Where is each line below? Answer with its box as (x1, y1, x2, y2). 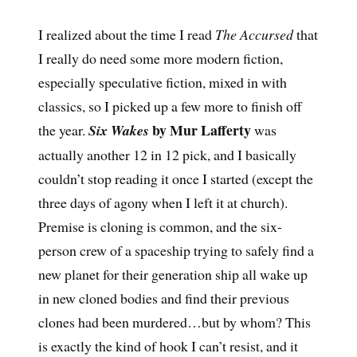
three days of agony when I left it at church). (37, 192, 288, 212)
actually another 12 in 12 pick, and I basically (37, 144, 296, 164)
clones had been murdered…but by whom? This (37, 312, 311, 331)
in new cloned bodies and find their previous (37, 288, 289, 308)
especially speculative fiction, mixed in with (37, 72, 287, 92)
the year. (37, 120, 88, 139)
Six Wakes (88, 120, 149, 140)
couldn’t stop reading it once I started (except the (37, 168, 313, 188)
